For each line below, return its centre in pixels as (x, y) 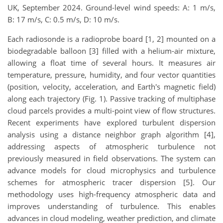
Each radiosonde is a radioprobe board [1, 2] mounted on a (111, 39)
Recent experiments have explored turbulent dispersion (111, 122)
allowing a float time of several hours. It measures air (111, 62)
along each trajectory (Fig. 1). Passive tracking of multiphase (111, 98)
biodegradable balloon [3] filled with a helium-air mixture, (111, 51)
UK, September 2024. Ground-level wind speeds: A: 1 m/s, (111, 7)
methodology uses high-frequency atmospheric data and (111, 194)
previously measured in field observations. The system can (111, 158)
